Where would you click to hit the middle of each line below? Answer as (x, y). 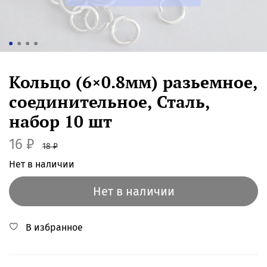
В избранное (54, 227)
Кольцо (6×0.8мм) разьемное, (133, 82)
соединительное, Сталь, (109, 101)
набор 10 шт (60, 121)
